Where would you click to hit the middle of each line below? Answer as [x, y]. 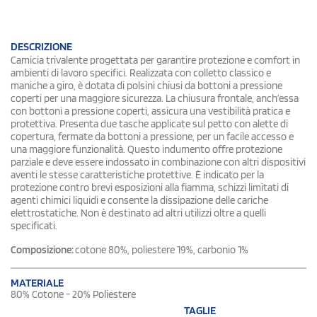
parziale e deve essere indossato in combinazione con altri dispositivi [158, 162]
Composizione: [43, 249]
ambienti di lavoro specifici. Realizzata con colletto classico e [141, 73]
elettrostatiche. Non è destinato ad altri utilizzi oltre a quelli [138, 213]
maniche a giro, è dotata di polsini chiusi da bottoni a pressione [146, 85]
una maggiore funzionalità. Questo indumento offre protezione [146, 149]
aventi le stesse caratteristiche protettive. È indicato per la [137, 174]
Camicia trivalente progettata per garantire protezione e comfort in [155, 60]
